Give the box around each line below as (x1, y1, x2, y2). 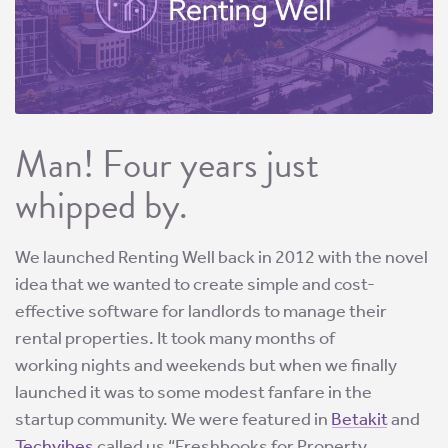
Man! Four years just (15, 136, 319, 193)
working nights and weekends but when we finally (15, 354, 397, 377)
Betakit (331, 408, 388, 431)
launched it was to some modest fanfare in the (15, 381, 372, 404)
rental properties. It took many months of (15, 327, 335, 350)
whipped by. (15, 177, 188, 234)
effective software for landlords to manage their (15, 300, 387, 323)
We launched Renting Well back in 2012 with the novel (15, 246, 428, 269)
